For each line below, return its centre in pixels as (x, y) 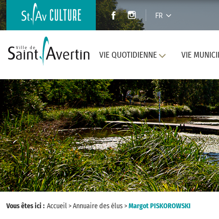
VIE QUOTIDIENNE (128, 55)
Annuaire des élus (98, 206)
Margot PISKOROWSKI (160, 206)
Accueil (57, 206)
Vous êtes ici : (26, 206)
